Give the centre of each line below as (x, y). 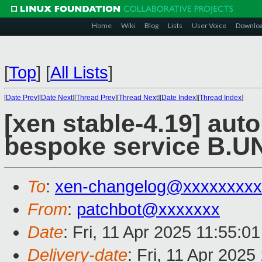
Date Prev (22, 98)
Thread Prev (96, 98)
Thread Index (220, 98)
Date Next (57, 98)
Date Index (179, 98)
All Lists (79, 73)
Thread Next (138, 98)
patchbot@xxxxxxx (148, 210)
